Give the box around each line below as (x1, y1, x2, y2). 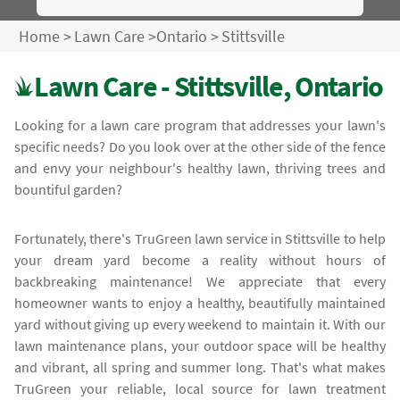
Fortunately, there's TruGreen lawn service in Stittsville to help (14, 229, 386, 247)
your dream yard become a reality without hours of (14, 250, 386, 269)
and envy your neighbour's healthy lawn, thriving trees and (14, 158, 386, 177)
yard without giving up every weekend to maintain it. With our (14, 314, 386, 333)
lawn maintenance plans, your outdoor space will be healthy (14, 336, 386, 354)
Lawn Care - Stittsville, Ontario (34, 67, 384, 104)
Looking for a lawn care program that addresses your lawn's (14, 115, 386, 134)
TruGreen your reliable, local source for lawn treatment (14, 379, 386, 397)
